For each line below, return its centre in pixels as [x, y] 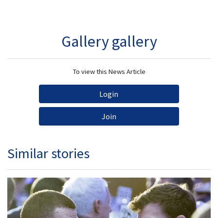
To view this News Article [109, 71]
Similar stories [48, 153]
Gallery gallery [109, 41]
